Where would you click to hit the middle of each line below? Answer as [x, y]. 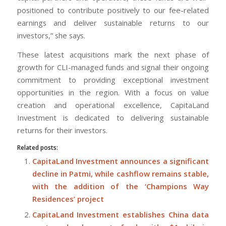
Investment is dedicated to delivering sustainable [113, 118]
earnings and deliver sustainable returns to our [113, 23]
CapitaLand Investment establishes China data [121, 215]
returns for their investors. [62, 130]
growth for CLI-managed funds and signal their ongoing [113, 67]
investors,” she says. [51, 36]
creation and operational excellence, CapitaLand [113, 105]
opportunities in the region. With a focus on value [113, 93]
